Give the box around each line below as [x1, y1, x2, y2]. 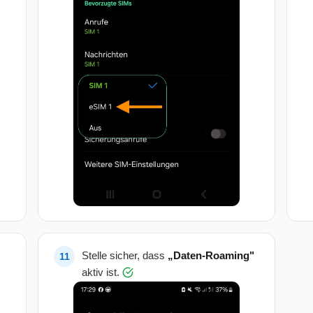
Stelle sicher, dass [82, 249, 168, 262]
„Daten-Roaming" [168, 249, 254, 262]
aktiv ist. [82, 266, 122, 279]
